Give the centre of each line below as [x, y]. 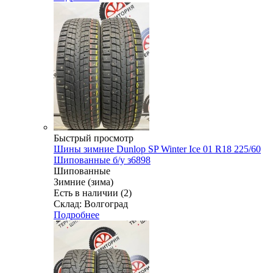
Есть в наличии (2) [93, 193]
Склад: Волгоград [91, 204]
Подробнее [76, 214]
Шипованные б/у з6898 [102, 160]
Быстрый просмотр [94, 138]
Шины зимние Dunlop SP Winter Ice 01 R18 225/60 [157, 149]
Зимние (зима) [83, 182]
